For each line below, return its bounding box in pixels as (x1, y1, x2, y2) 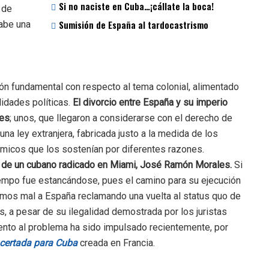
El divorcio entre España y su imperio (70, 97, 228, 108)
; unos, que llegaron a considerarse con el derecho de (10, 112, 232, 124)
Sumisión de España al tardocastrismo (59, 18, 208, 31)
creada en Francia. (80, 237, 155, 249)
